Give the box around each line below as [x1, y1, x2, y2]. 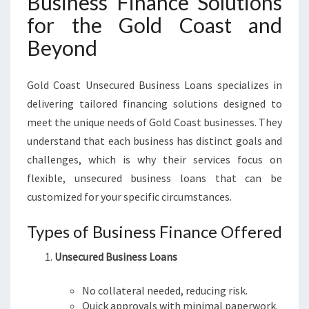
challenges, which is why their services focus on [27, 152, 282, 166]
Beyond [27, 35, 97, 60]
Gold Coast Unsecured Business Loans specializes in [27, 78, 282, 92]
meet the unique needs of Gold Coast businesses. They [27, 115, 282, 129]
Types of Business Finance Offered [27, 221, 282, 241]
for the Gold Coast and [27, 12, 282, 37]
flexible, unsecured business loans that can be [27, 171, 282, 185]
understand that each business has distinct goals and [27, 134, 282, 148]
